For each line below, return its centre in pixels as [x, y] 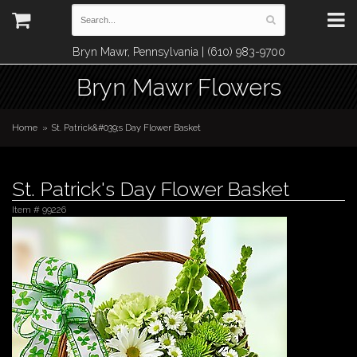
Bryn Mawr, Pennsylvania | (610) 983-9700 [178, 52]
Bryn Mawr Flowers [178, 87]
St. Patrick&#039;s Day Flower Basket [127, 127]
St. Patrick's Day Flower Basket [151, 189]
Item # [27, 210]
